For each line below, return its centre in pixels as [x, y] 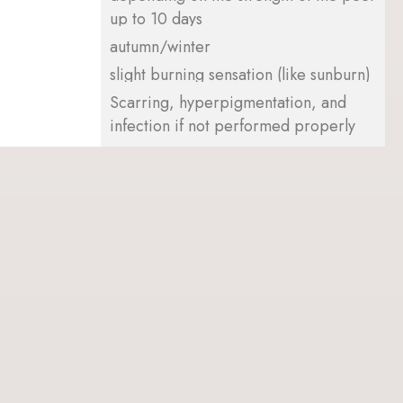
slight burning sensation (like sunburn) [240, 74]
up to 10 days [156, 18]
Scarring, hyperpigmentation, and [228, 102]
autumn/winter [160, 46]
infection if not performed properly [233, 125]
